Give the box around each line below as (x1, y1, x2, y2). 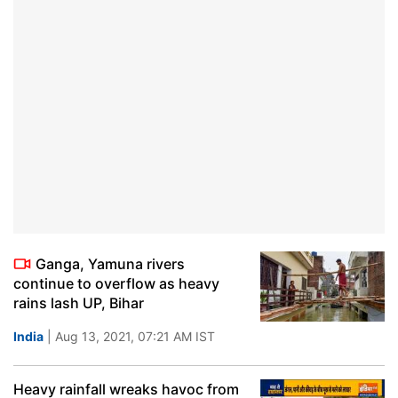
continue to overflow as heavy (13, 275, 219, 292)
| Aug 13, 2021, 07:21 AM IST (44, 329, 215, 344)
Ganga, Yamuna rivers (36, 255, 185, 273)
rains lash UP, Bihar (13, 294, 144, 312)
